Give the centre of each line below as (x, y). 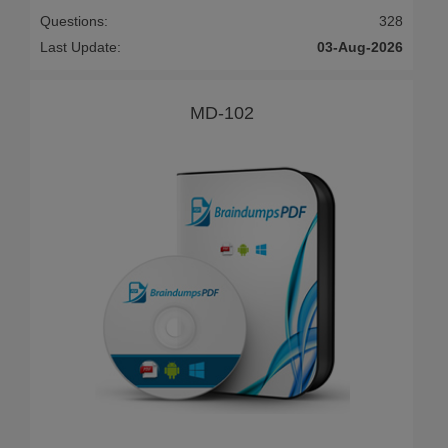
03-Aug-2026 (360, 47)
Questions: (74, 21)
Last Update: (80, 47)
